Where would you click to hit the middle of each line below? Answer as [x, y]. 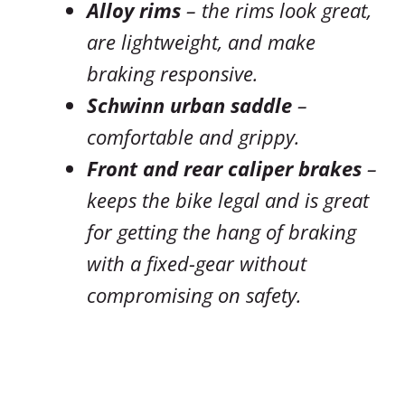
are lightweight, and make [201, 42]
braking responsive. [173, 74]
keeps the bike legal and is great [228, 200]
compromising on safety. [194, 295]
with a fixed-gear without [197, 264]
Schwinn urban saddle [189, 105]
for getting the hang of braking [221, 232]
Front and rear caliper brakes [224, 169]
